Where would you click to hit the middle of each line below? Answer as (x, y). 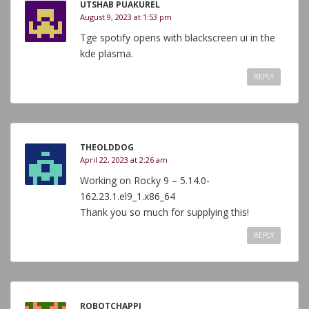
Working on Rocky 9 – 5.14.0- (145, 180)
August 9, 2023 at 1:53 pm (126, 17)
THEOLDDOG (107, 147)
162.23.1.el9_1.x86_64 (128, 196)
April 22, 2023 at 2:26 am (124, 160)
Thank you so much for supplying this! (165, 212)
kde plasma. (107, 53)
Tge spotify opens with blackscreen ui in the (178, 38)
